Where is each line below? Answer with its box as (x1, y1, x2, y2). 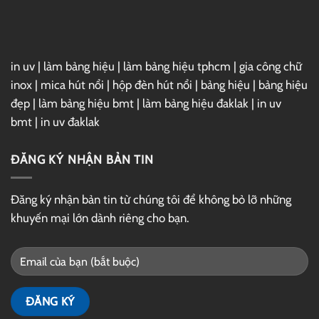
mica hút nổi (41, 77, 104, 92)
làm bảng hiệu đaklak (142, 95, 249, 110)
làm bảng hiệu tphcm (123, 58, 231, 73)
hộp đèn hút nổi (113, 77, 192, 92)
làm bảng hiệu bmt (38, 95, 134, 110)
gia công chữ (239, 58, 302, 73)
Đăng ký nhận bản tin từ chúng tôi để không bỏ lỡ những (11, 192, 291, 207)
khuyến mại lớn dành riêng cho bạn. (11, 211, 189, 226)
